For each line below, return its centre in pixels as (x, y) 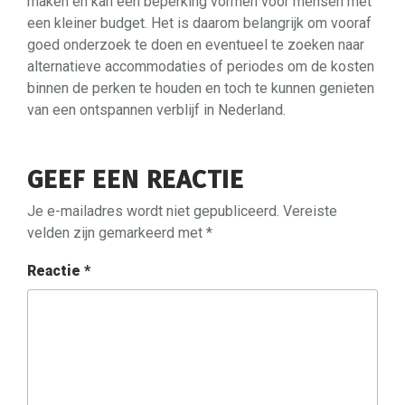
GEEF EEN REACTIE (136, 179)
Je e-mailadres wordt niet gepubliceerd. (153, 211)
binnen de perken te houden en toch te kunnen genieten (201, 88)
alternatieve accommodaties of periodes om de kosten (201, 66)
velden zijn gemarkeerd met (117, 232)
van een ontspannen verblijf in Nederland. (156, 109)
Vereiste (310, 211)
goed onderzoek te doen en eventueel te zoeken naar (196, 44)
